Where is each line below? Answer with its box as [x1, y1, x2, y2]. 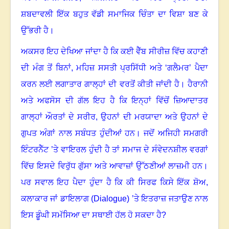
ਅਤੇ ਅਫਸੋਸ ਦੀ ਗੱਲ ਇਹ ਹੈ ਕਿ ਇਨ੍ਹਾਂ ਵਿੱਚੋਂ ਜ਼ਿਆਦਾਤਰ [21, 96, 208, 105]
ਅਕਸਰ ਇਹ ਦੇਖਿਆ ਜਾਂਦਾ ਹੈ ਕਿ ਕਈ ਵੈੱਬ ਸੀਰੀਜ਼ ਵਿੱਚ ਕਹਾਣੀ [21, 47, 208, 56]
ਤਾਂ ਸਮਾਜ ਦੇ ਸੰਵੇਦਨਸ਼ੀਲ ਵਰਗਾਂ [112, 145, 209, 154]
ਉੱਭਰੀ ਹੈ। [21, 26, 54, 35]
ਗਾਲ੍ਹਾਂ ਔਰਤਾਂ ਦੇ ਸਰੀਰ [21, 112, 96, 122]
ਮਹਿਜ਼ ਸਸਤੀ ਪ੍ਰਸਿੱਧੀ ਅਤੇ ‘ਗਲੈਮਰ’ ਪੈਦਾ [76, 63, 209, 73]
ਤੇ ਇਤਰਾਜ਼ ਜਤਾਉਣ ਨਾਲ [133, 194, 209, 203]
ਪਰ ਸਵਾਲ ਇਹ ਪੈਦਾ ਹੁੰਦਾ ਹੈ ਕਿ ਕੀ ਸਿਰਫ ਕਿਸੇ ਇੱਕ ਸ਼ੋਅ [21, 178, 206, 187]
